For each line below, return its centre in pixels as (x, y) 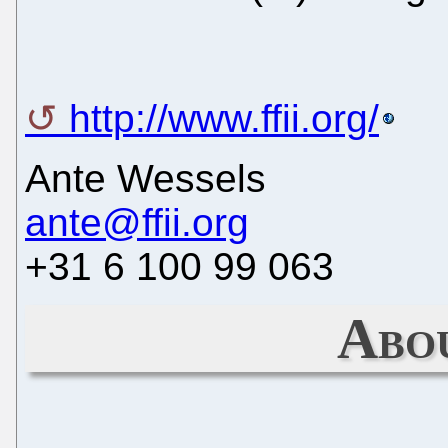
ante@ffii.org (137, 222)
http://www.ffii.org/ (224, 118)
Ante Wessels (145, 178)
